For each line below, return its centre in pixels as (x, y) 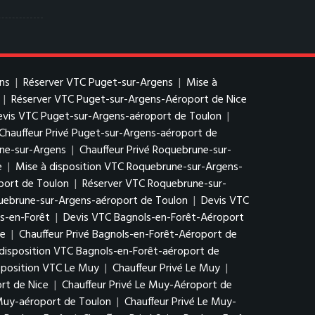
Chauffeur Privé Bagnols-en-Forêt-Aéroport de (128, 235)
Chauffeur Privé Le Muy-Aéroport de (147, 285)
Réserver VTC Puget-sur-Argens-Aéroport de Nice (129, 100)
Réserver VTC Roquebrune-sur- (154, 184)
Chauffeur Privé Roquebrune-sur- (155, 150)
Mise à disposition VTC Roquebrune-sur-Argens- (129, 167)
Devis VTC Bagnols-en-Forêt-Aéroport (154, 218)
